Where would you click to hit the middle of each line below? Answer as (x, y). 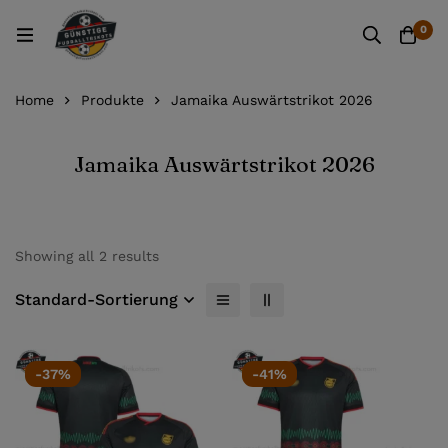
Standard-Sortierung (96, 299)
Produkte (112, 100)
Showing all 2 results (87, 256)
